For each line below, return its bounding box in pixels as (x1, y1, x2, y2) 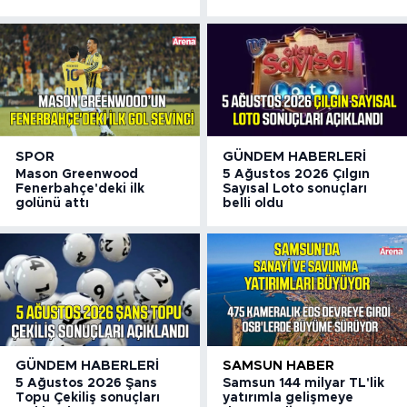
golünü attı (15, 196, 89, 210)
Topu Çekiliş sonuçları (15, 392, 160, 405)
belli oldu (223, 196, 284, 210)
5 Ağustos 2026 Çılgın (223, 167, 371, 181)
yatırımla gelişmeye (223, 392, 354, 405)
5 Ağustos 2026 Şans (15, 377, 157, 391)
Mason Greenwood (15, 167, 138, 181)
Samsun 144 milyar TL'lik (223, 377, 385, 391)
